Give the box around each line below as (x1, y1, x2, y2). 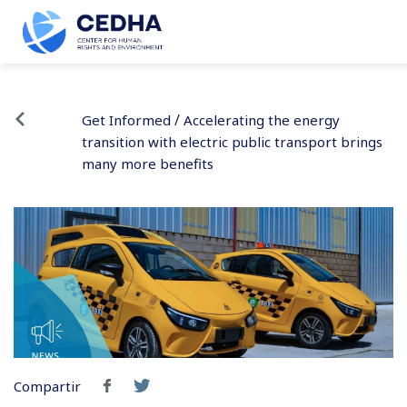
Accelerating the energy (183, 111, 340, 129)
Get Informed (81, 111, 171, 129)
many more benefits (81, 154, 213, 173)
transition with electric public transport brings (81, 133, 382, 151)
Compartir (14, 377, 84, 395)
